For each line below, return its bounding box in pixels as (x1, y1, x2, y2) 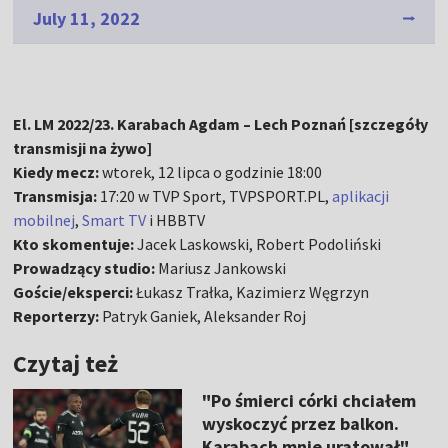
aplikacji (332, 185, 390, 206)
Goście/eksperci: (13, 281, 134, 302)
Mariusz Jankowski (155, 257, 287, 278)
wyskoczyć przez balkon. (201, 411, 399, 435)
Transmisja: (13, 185, 98, 206)
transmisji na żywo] (13, 137, 153, 158)
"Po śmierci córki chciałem (201, 388, 416, 412)
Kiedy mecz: (13, 161, 100, 182)
